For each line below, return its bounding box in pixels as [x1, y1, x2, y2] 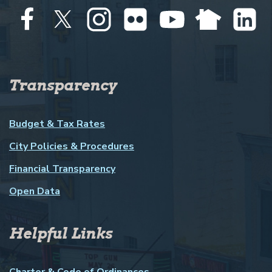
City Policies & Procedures [9, 139, 134, 153]
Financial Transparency [9, 161, 115, 175]
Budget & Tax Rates [9, 117, 105, 131]
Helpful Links [9, 224, 112, 242]
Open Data [9, 184, 60, 198]
